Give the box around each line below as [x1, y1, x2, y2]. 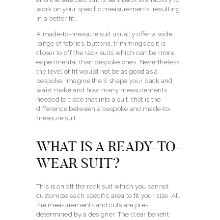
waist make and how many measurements [36, 86, 167, 94]
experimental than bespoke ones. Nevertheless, [36, 58, 181, 66]
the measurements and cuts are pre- [36, 201, 148, 209]
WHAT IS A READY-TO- [36, 138, 182, 156]
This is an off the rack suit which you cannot [36, 183, 169, 191]
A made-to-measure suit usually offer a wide [36, 30, 172, 38]
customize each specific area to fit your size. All [36, 192, 181, 200]
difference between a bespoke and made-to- [36, 105, 172, 113]
